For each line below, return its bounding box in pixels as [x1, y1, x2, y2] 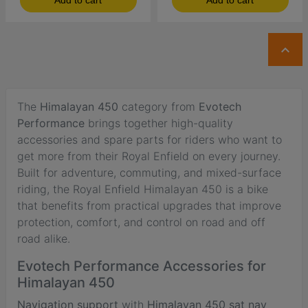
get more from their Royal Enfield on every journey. [17, 148, 280, 163]
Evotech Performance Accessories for [17, 257, 266, 274]
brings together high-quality [85, 115, 233, 130]
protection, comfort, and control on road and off [17, 214, 265, 229]
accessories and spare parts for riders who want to [17, 132, 282, 146]
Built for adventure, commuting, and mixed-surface [17, 165, 281, 179]
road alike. [17, 231, 70, 245]
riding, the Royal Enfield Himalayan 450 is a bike [17, 181, 268, 196]
